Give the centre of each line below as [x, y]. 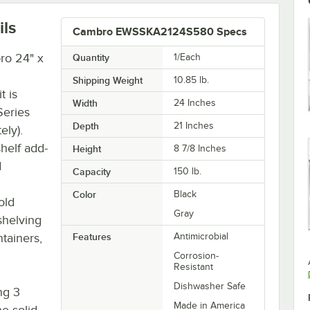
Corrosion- [197, 255]
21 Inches [194, 125]
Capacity [91, 171]
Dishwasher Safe [210, 286]
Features [92, 236]
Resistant [194, 266]
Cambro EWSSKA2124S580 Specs [159, 31]
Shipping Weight [107, 80]
